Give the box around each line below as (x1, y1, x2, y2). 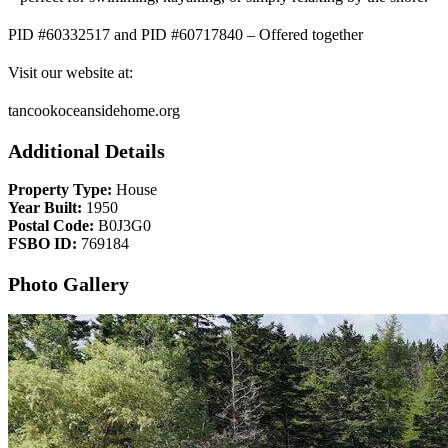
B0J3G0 (94, 217, 151, 235)
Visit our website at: (8, 63, 133, 81)
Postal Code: (8, 217, 94, 235)
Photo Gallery (8, 272, 129, 295)
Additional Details (8, 139, 165, 162)
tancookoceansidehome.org (8, 101, 180, 119)
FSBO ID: (8, 235, 77, 253)
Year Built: (8, 199, 82, 217)
